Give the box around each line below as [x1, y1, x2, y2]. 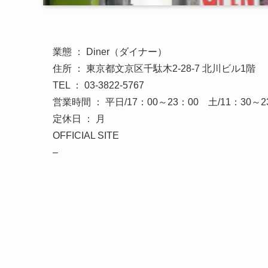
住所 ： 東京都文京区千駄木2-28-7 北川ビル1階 [53, 63, 255, 74]
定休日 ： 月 [53, 113, 105, 124]
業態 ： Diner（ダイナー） [53, 46, 167, 57]
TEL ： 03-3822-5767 [53, 80, 144, 90]
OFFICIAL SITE [53, 130, 119, 141]
